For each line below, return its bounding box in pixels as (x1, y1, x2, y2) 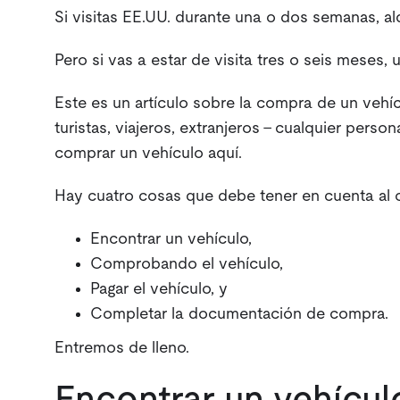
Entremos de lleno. (54, 340, 189, 357)
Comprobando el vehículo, (89, 256, 283, 273)
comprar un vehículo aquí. (54, 146, 242, 162)
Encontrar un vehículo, (89, 231, 252, 248)
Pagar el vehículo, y (89, 281, 228, 298)
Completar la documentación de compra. (89, 306, 388, 323)
